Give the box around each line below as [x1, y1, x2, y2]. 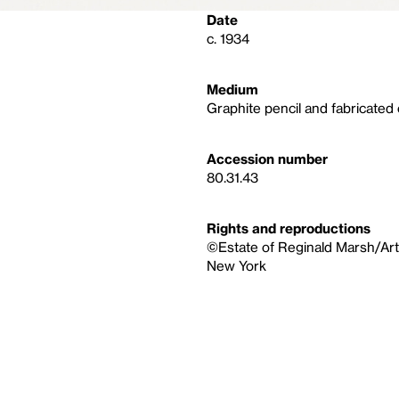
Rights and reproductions [207, 220, 370, 237]
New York [207, 257, 266, 274]
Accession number [207, 151, 328, 167]
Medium [207, 81, 258, 98]
